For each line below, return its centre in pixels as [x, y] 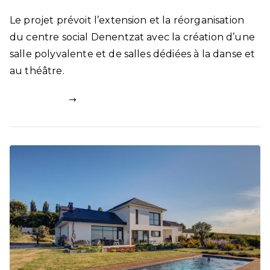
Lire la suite [39, 99]
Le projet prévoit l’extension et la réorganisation [127, 20]
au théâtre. [37, 71]
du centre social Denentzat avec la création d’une [132, 37]
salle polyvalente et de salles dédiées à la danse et [133, 54]
